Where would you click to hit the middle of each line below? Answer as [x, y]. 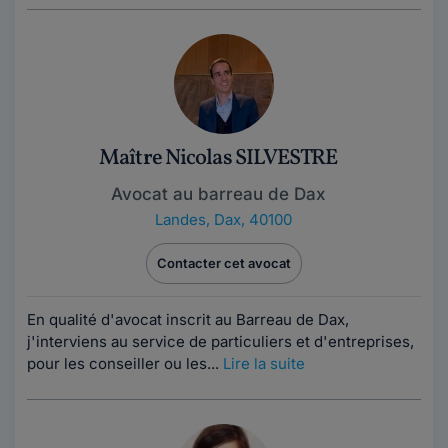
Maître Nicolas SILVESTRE [218, 158]
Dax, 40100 [252, 219]
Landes [180, 219]
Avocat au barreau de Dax [218, 194]
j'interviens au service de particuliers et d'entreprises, [220, 341]
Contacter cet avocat [224, 263]
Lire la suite [264, 363]
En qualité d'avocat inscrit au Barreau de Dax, [188, 319]
